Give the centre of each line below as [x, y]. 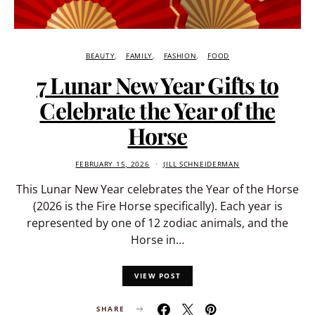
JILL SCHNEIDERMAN [201, 165]
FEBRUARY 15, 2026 [112, 165]
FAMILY [139, 56]
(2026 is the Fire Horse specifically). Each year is [157, 206]
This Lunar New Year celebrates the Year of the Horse [157, 189]
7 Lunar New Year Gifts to [157, 85]
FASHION [180, 56]
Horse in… [157, 240]
